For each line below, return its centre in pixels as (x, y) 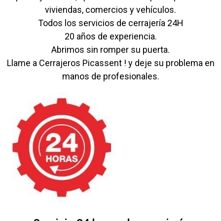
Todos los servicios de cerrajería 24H (110, 23)
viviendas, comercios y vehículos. (110, 10)
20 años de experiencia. (110, 36)
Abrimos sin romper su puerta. (110, 50)
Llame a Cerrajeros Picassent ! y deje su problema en (110, 63)
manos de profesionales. (110, 76)
